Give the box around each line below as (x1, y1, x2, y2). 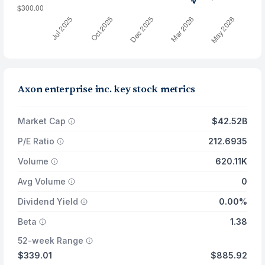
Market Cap (18, 116, 66, 126)
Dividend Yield (18, 196, 79, 206)
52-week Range (18, 235, 84, 245)
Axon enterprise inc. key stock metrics (18, 83, 196, 95)
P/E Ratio (18, 136, 55, 146)
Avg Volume (18, 176, 66, 186)
